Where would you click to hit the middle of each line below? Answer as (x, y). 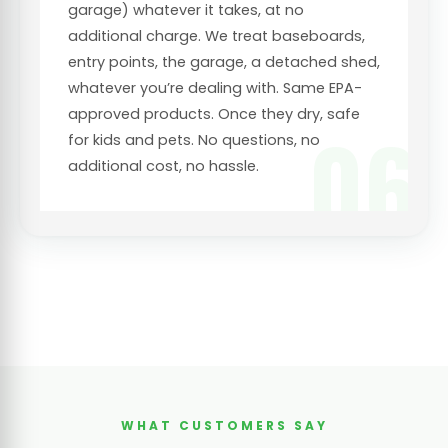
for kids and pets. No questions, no (194, 139)
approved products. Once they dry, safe (214, 113)
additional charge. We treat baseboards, (216, 35)
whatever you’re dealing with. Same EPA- (215, 87)
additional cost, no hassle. (163, 165)
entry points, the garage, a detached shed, (224, 61)
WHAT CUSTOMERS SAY (224, 425)
